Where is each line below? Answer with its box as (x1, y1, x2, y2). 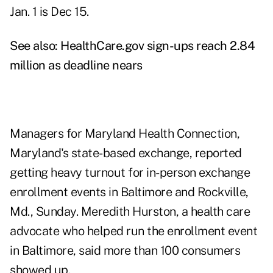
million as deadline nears (10, 58, 143, 73)
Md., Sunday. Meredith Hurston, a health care (10, 204, 250, 219)
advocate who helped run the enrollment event (10, 224, 257, 239)
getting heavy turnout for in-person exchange (10, 165, 250, 180)
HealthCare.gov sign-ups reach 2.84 (60, 38, 255, 54)
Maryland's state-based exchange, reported (10, 146, 242, 161)
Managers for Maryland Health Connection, (10, 126, 239, 141)
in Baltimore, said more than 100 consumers (10, 243, 240, 258)
